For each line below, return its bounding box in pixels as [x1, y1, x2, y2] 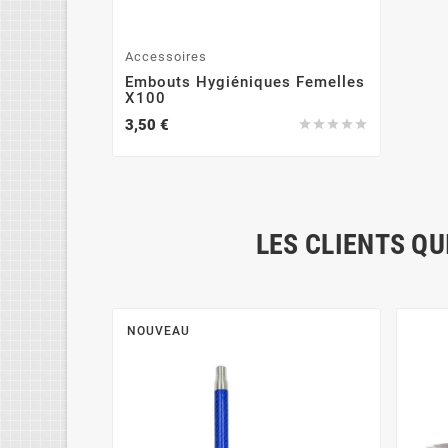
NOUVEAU [127, 323, 191, 338]
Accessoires [125, 48, 208, 64]
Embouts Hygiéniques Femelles [125, 72, 366, 91]
